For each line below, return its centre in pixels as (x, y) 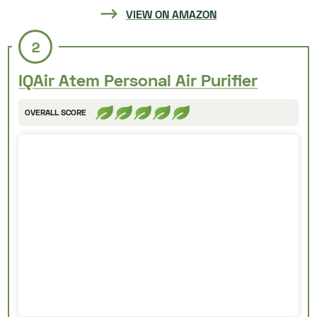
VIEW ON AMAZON (171, 13)
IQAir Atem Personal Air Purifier (138, 79)
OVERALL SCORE (56, 113)
